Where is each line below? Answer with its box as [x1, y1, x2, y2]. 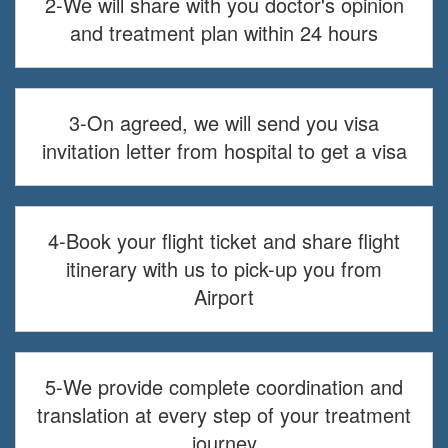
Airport [194, 282, 254, 312]
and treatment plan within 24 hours [70, 18, 378, 48]
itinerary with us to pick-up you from [66, 254, 382, 284]
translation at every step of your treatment [37, 400, 411, 430]
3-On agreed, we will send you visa [69, 108, 379, 138]
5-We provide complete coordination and [45, 372, 403, 402]
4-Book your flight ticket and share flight [48, 226, 400, 256]
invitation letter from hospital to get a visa [41, 136, 407, 166]
